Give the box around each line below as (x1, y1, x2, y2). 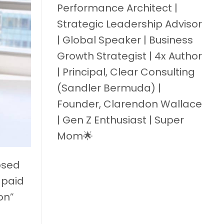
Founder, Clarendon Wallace (56, 96, 202, 111)
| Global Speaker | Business (56, 32, 193, 47)
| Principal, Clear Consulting (56, 64, 195, 79)
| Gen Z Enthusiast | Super (56, 112, 184, 127)
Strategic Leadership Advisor (56, 16, 202, 31)
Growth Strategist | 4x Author (56, 48, 202, 63)
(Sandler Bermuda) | (56, 80, 161, 95)
